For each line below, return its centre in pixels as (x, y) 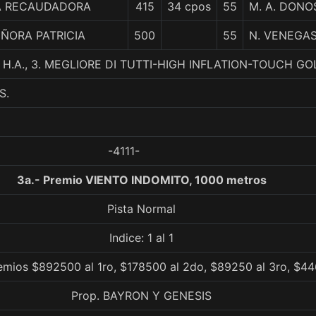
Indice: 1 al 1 (141, 238)
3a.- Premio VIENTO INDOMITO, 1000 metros (141, 180)
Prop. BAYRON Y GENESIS (141, 296)
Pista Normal (141, 209)
